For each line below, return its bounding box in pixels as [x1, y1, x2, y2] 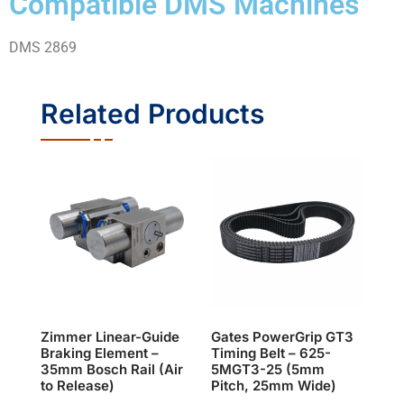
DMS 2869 [9, 38, 77, 56]
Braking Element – [40, 344, 159, 363]
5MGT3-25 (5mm [211, 361, 325, 379]
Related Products [40, 96, 264, 130]
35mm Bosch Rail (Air [40, 361, 183, 379]
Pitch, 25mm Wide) [211, 377, 336, 395]
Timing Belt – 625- [211, 344, 331, 363]
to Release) [40, 377, 115, 395]
